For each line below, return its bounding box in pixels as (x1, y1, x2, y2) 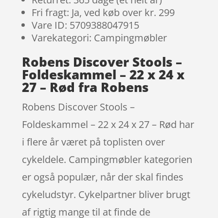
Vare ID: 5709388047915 (31, 18, 139, 32)
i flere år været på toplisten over (21, 135, 165, 148)
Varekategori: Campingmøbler (31, 31, 167, 44)
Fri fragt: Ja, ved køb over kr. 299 (31, 5, 175, 19)
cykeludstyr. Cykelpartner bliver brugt (21, 187, 190, 201)
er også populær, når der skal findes (21, 170, 183, 183)
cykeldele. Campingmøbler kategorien (21, 152, 192, 166)
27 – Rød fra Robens (21, 78, 148, 96)
